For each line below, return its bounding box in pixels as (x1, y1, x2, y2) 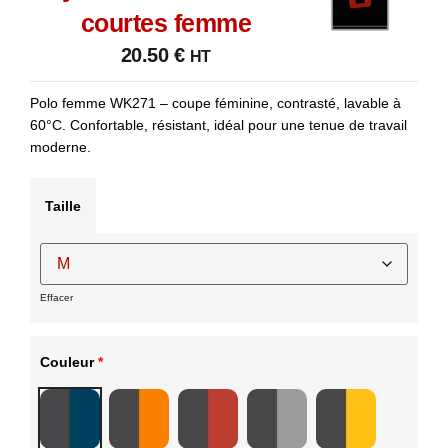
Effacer (40, 292, 73, 304)
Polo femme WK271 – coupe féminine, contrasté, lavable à (30, 95, 401, 112)
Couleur (40, 353, 98, 370)
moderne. (30, 139, 91, 156)
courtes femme (80, 9, 252, 38)
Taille (45, 198, 81, 215)
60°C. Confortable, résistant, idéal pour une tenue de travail (30, 117, 407, 134)
